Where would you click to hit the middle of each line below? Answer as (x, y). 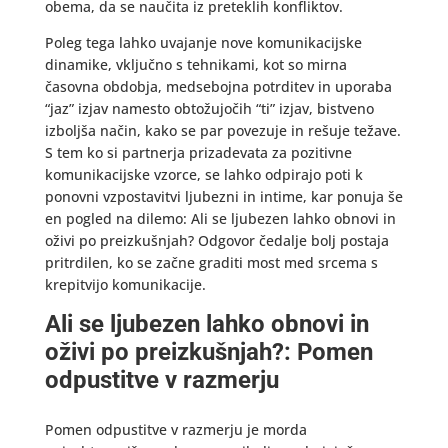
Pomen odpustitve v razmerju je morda (175, 429)
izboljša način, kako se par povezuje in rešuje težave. (222, 130)
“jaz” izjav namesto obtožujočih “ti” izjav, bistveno (209, 108)
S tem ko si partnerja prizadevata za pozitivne (198, 152)
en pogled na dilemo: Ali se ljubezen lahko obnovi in (220, 218)
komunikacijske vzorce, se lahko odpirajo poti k (203, 174)
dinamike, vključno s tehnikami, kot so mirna (195, 64)
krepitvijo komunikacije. (125, 284)
